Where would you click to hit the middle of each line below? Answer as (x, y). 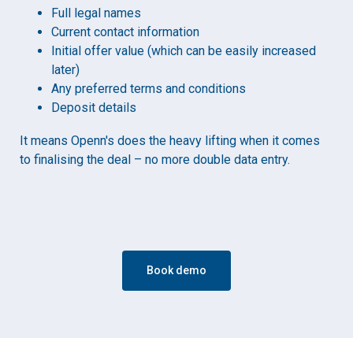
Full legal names (96, 13)
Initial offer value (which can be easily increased (184, 51)
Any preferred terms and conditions (149, 89)
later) (65, 70)
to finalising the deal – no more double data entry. (155, 160)
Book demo (176, 271)
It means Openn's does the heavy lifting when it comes (170, 141)
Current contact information (125, 32)
